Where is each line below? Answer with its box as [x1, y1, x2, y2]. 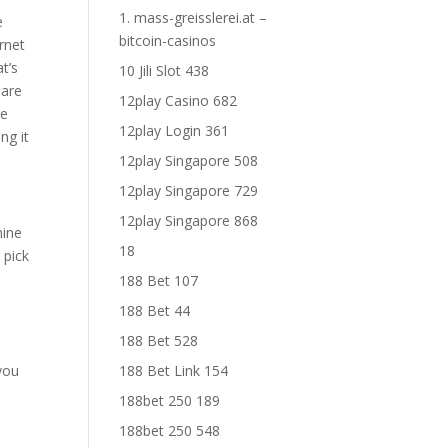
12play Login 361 [119, 121, 230, 140]
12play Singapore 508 [119, 151, 259, 170]
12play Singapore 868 [119, 211, 259, 230]
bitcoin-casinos [119, 31, 217, 50]
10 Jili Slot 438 [119, 61, 210, 80]
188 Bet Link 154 [119, 361, 229, 380]
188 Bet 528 [119, 331, 199, 350]
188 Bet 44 [119, 301, 191, 320]
